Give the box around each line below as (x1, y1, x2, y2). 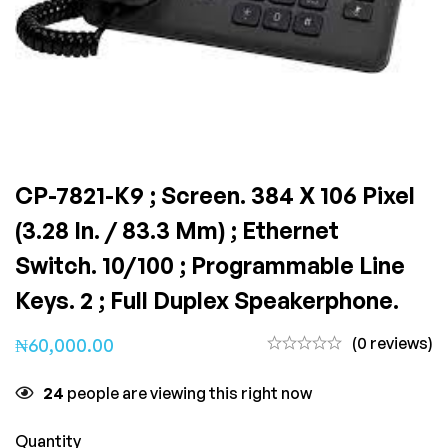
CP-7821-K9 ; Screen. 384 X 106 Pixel (15, 180, 415, 210)
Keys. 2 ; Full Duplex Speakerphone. (15, 285, 399, 315)
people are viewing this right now (64, 382, 312, 403)
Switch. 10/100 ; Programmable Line (15, 250, 405, 280)
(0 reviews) (352, 332, 433, 353)
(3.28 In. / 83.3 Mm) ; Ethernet (15, 215, 339, 245)
